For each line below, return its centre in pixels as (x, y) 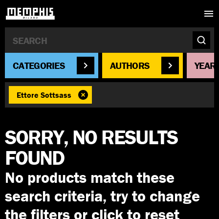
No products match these (90, 177)
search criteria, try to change (102, 196)
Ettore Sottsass (44, 95)
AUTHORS (130, 65)
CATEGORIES (39, 65)
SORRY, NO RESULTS (91, 137)
